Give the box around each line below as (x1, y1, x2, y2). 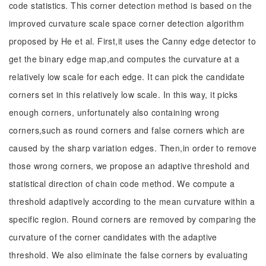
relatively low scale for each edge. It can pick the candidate (9, 71, 245, 83)
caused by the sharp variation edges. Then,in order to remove (9, 142, 257, 154)
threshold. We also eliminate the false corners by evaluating (9, 249, 248, 261)
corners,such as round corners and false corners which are (9, 124, 245, 136)
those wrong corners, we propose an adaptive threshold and (9, 160, 249, 172)
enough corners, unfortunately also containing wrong (9, 106, 220, 118)
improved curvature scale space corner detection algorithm (9, 17, 244, 29)
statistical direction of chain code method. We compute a (9, 178, 235, 189)
